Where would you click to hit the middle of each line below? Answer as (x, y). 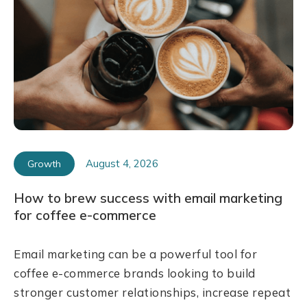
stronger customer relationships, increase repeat (152, 292)
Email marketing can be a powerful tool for (136, 254)
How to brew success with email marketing (148, 198)
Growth (44, 164)
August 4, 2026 (122, 163)
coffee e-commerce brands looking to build (135, 273)
